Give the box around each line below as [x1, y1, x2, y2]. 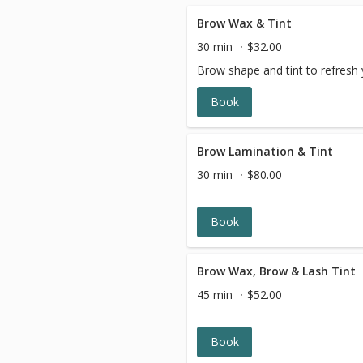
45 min [197, 287, 233, 302]
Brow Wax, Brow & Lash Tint [197, 263, 356, 279]
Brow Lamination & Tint [197, 143, 333, 159]
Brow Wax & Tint [197, 15, 292, 31]
